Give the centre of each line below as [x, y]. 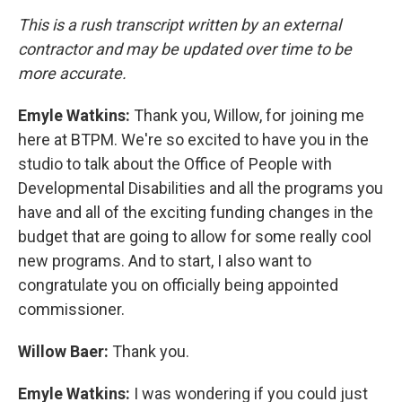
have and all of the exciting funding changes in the [196, 213]
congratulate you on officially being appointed [178, 285]
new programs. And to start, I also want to [165, 261]
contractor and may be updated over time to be [185, 49]
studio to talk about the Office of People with [175, 164]
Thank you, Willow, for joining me [249, 116]
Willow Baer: [65, 352]
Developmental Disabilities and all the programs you [201, 188]
